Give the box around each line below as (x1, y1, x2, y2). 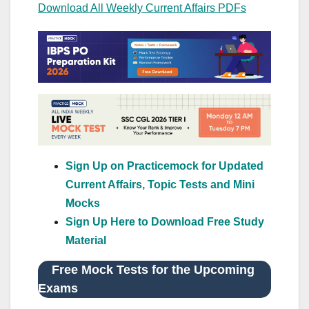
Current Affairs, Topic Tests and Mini (66, 178, 255, 190)
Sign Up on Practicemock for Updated (66, 159, 263, 172)
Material (66, 234, 106, 246)
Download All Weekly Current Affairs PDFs (38, 2, 246, 14)
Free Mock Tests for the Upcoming (38, 262, 255, 277)
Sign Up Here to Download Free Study (66, 215, 264, 228)
